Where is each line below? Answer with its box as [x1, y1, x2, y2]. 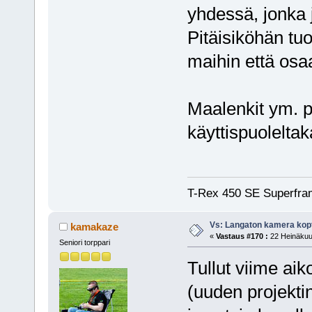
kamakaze [70, 220, 119, 233]
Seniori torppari [58, 237, 110, 247]
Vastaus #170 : [215, 231, 268, 240]
